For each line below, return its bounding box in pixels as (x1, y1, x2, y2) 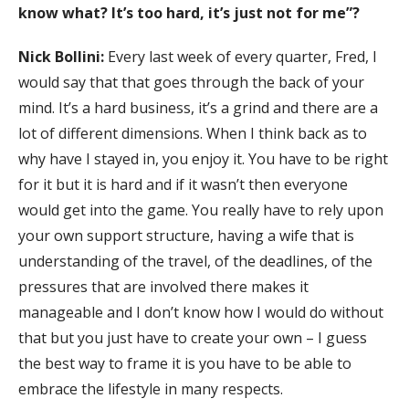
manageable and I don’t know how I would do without (18, 301, 383, 322)
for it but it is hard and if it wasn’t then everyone (18, 173, 348, 194)
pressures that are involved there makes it (18, 276, 309, 297)
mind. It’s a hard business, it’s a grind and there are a (18, 97, 378, 118)
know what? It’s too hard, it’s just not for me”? (18, 2, 360, 23)
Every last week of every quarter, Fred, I (108, 46, 377, 67)
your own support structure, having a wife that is (18, 225, 354, 246)
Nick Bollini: (18, 46, 108, 67)
